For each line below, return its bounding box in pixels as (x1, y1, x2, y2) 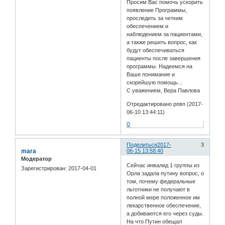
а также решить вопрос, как (127, 39, 197, 46)
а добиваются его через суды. (127, 210, 204, 217)
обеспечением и (127, 23, 169, 30)
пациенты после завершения (127, 55, 201, 62)
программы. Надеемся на (127, 63, 193, 70)
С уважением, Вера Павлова (127, 87, 200, 94)
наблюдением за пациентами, (127, 31, 203, 38)
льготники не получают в (127, 186, 190, 193)
